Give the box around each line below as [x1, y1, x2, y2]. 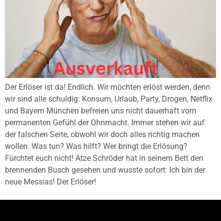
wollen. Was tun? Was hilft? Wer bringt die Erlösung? [5, 142, 187, 151]
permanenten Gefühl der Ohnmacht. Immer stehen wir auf [5, 118, 205, 128]
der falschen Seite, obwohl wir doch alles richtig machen [5, 130, 200, 140]
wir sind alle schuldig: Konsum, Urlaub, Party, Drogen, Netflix [5, 94, 213, 104]
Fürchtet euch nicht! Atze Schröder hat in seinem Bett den [5, 153, 203, 163]
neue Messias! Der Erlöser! [5, 177, 96, 187]
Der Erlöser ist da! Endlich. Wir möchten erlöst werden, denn [5, 82, 210, 92]
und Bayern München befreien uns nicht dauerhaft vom [5, 106, 196, 116]
